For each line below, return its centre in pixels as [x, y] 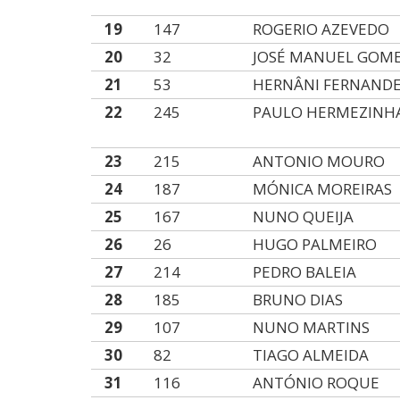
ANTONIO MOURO [319, 161]
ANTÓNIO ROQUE [317, 383]
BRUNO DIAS [298, 300]
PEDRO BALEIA [305, 272]
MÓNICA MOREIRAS [323, 189]
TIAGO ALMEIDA [311, 355]
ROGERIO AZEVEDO [321, 29]
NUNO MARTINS [312, 327]
